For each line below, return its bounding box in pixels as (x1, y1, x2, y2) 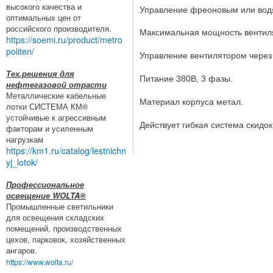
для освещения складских (6, 211, 104, 224)
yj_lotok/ (6, 156, 38, 169)
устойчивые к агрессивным (6, 112, 106, 124)
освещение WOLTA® (6, 190, 86, 202)
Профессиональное (6, 179, 84, 191)
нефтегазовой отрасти (6, 79, 107, 91)
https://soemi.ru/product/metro (6, 34, 122, 46)
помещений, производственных (6, 222, 122, 235)
